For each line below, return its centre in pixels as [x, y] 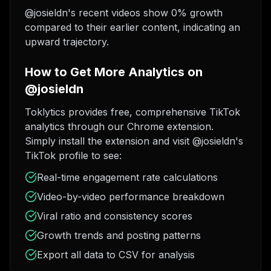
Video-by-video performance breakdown [131, 197]
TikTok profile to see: [73, 155]
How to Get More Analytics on [114, 72]
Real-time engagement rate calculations [127, 177]
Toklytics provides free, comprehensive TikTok [132, 112]
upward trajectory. [67, 42]
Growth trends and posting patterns [119, 235]
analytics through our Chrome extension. [119, 126]
